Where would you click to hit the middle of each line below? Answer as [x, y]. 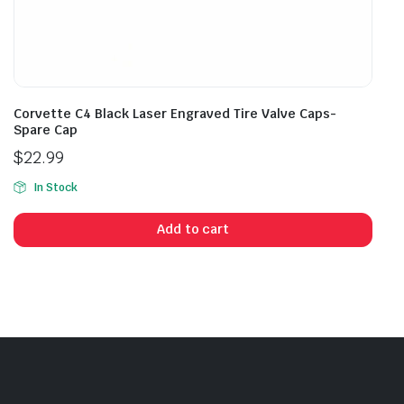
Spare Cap [46, 129]
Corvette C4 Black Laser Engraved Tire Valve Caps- [175, 113]
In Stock [55, 187]
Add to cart [193, 230]
